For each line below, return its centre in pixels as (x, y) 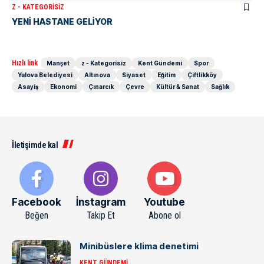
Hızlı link (25, 63)
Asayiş (28, 87)
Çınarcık (101, 87)
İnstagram (101, 202)
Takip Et (101, 215)
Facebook (37, 202)
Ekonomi (63, 87)
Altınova (97, 75)
